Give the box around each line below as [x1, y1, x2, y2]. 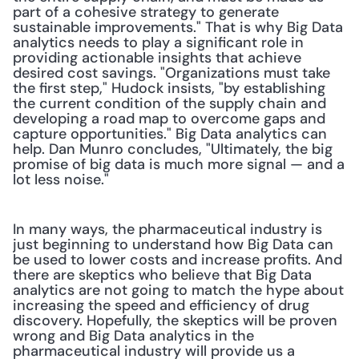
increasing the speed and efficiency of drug [13, 296, 309, 315]
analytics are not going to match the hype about [13, 280, 344, 300]
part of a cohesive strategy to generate [13, 2, 279, 22]
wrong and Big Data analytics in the [13, 326, 254, 345]
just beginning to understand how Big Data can [13, 235, 333, 254]
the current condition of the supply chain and [13, 94, 326, 113]
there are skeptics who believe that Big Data [13, 265, 312, 284]
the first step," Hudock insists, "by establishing [13, 79, 325, 98]
